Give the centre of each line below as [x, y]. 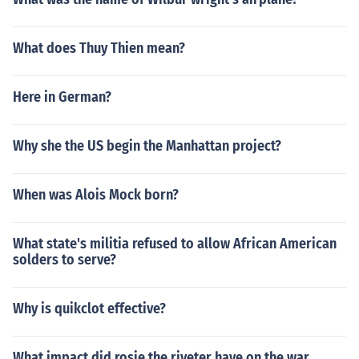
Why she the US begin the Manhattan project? [147, 146]
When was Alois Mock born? [96, 195]
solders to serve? [65, 260]
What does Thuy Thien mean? [99, 48]
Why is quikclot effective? [89, 309]
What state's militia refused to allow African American [175, 244]
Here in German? [62, 97]
